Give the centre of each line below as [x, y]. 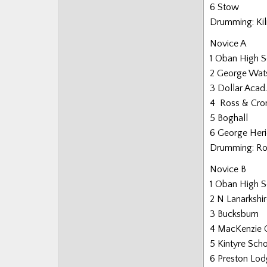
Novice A [228, 44]
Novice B [228, 170]
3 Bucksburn [234, 214]
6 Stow [224, 7]
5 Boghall [229, 118]
